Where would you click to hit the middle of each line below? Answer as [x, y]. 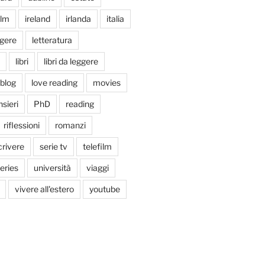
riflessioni [21, 125]
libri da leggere [71, 61]
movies [106, 82]
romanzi [70, 125]
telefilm [97, 146]
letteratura [52, 40]
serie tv [53, 146]
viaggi [97, 167]
